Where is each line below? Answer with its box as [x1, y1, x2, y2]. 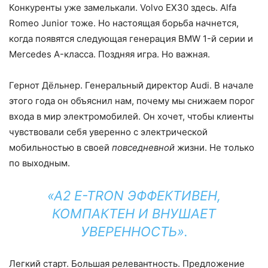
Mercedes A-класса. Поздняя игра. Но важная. [9, 48, 210, 60]
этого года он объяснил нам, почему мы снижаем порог [9, 95, 255, 107]
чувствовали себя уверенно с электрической [9, 126, 208, 138]
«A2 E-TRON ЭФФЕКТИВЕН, [47, 188, 221, 204]
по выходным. [9, 157, 70, 169]
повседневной [112, 142, 175, 154]
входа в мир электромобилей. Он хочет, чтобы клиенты [9, 111, 254, 123]
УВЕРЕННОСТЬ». [80, 224, 188, 240]
